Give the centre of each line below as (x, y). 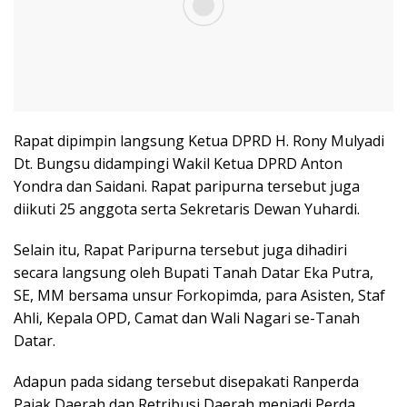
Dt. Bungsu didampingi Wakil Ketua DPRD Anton (178, 164)
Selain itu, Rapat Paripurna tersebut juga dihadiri (180, 250)
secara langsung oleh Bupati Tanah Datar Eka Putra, (194, 273)
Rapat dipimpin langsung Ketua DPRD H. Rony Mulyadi (199, 141)
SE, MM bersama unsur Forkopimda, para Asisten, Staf (199, 296)
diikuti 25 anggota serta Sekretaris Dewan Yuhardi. (187, 209)
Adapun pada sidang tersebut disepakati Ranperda (186, 382)
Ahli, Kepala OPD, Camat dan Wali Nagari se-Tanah (187, 318)
